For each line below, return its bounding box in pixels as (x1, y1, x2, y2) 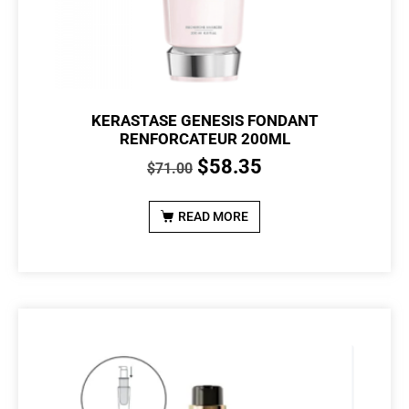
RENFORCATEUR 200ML (119, 129, 290, 148)
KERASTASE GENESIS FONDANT (90, 110, 319, 130)
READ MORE (177, 209, 248, 225)
